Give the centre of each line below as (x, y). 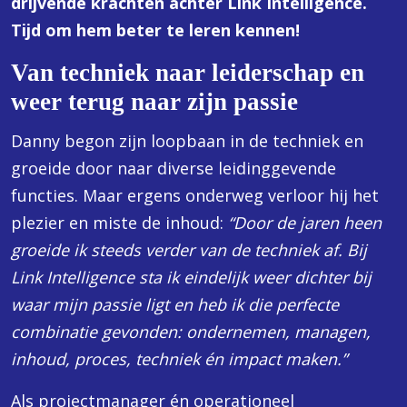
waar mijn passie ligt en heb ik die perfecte (175, 304)
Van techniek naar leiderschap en (188, 73)
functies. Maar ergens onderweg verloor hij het (195, 195)
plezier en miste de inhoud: (119, 223)
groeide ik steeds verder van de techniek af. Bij (189, 250)
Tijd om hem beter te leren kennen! (155, 30)
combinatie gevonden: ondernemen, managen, (191, 332)
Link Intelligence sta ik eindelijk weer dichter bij (191, 277)
